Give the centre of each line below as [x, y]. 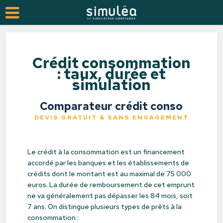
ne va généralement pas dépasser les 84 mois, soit [110, 196]
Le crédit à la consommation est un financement [106, 152]
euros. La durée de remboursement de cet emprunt [111, 185]
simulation [111, 85]
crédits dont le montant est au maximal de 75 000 [109, 174]
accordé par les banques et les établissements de [108, 163]
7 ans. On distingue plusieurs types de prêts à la [104, 207]
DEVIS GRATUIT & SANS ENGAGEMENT [111, 117]
